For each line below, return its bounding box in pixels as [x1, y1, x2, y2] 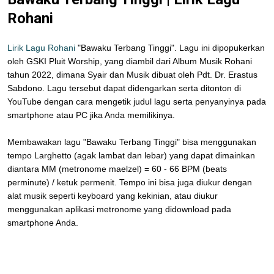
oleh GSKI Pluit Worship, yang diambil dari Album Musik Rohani [7, 56, 252, 66]
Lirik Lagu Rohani [7, 42, 75, 53]
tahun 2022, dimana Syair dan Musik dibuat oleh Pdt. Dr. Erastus [7, 69, 257, 80]
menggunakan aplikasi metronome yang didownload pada [7, 204, 231, 214]
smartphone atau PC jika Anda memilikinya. [7, 109, 175, 120]
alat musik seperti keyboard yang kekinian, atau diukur [7, 190, 218, 201]
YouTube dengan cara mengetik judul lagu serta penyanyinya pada [7, 96, 266, 106]
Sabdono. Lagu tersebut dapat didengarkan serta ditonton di [7, 83, 241, 93]
